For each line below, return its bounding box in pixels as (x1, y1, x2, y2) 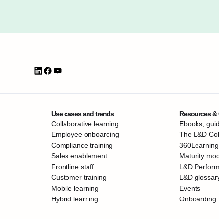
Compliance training (51, 141, 113, 149)
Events (179, 184, 200, 192)
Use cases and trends (51, 110, 114, 118)
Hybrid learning (51, 195, 98, 203)
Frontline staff (51, 163, 94, 171)
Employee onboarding (51, 131, 119, 138)
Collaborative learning (51, 120, 119, 128)
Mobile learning (51, 184, 99, 192)
